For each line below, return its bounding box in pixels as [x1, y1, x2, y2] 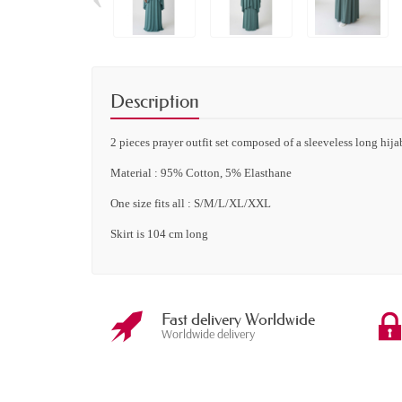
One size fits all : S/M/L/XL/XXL [110, 197, 271, 211]
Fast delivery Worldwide [161, 310, 315, 330]
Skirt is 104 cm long [110, 227, 208, 241]
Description [110, 91, 199, 113]
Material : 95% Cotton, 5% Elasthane [110, 166, 292, 180]
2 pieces [110, 135, 150, 150]
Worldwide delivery [161, 326, 255, 343]
